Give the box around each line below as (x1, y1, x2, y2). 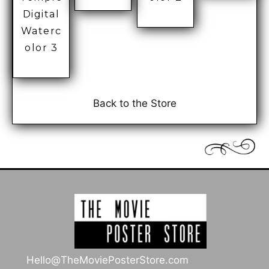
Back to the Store (92, 97, 177, 110)
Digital (22, 8, 60, 20)
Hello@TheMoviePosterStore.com (26, 253, 189, 266)
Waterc (20, 25, 62, 37)
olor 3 (25, 41, 58, 53)
